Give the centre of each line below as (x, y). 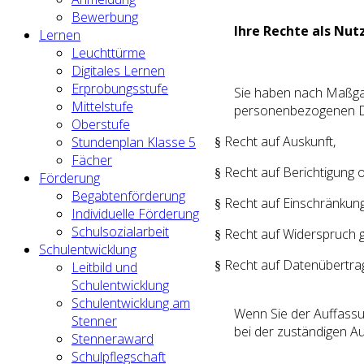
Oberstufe (101, 124)
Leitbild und (104, 267)
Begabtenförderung (128, 196)
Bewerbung (105, 17)
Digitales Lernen (118, 71)
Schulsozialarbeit (120, 232)
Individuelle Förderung (135, 214)
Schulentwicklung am (131, 303)
